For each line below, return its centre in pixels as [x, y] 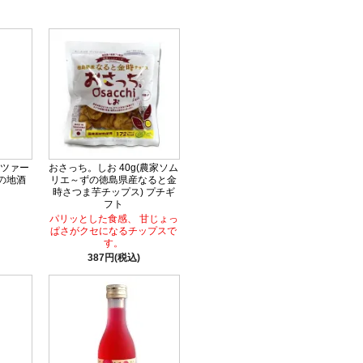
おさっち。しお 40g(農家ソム [113, 168]
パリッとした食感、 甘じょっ [113, 219]
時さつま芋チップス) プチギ [113, 192]
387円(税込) [113, 258]
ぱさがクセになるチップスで [113, 231]
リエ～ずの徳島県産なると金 [113, 180]
